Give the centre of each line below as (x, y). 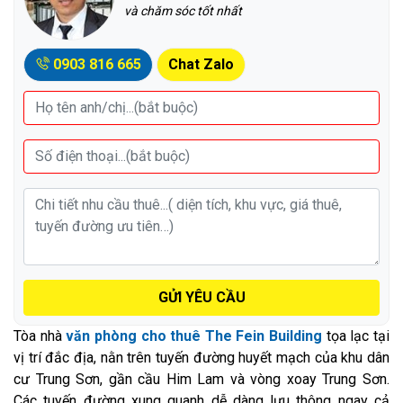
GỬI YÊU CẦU (201, 297)
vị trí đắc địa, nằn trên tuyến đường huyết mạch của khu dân (201, 357)
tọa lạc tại (356, 336)
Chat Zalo (201, 64)
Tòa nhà (40, 336)
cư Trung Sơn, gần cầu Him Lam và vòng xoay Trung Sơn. (201, 379)
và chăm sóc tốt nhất (183, 10)
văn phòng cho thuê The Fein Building (194, 336)
